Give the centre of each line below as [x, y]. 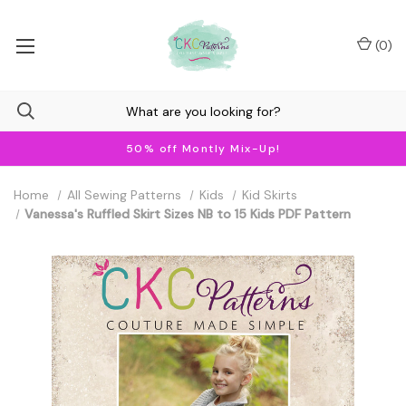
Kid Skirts [269, 195]
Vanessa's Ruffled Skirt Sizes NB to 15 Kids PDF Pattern [188, 214]
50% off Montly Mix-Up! [203, 149]
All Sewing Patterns [124, 195]
